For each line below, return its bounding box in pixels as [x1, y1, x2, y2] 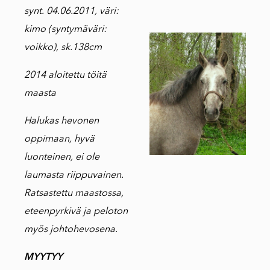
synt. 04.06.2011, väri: [24, 5, 119, 17]
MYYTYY [24, 251, 63, 263]
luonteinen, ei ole [24, 151, 99, 163]
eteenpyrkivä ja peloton [24, 205, 128, 217]
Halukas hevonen [24, 115, 99, 127]
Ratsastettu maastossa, [24, 187, 124, 199]
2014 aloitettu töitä [24, 69, 107, 81]
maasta [24, 87, 56, 99]
